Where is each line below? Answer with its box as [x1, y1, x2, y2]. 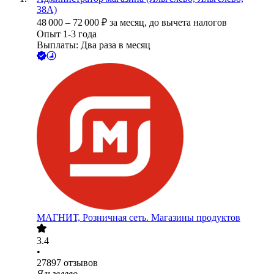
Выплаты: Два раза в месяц [37, 40, 150, 51]
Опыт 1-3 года [37, 29, 97, 40]
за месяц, [109, 17, 149, 28]
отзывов [64, 257, 98, 268]
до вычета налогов [149, 17, 227, 28]
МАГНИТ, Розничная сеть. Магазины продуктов [37, 212, 240, 223]
